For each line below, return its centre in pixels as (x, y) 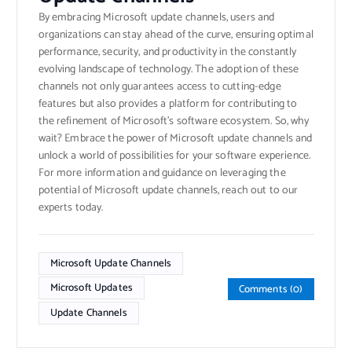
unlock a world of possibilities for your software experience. (174, 156)
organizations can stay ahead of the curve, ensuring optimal (176, 35)
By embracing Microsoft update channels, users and (156, 17)
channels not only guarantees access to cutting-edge (159, 86)
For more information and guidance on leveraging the (162, 173)
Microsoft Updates (91, 288)
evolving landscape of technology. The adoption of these (169, 69)
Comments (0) (271, 290)
